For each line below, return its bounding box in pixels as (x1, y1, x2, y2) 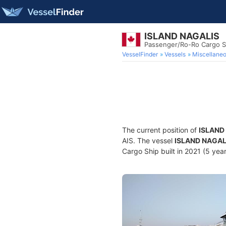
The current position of (122, 126, 199, 134)
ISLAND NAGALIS (144, 31, 219, 41)
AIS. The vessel (122, 136, 175, 145)
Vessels (164, 50, 186, 58)
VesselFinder (122, 50, 158, 58)
